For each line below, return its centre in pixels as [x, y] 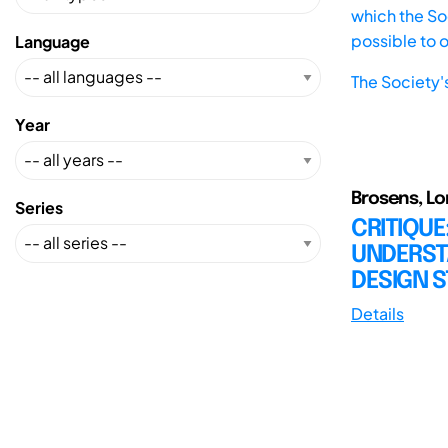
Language [52, 41]
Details [377, 313]
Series [39, 207]
